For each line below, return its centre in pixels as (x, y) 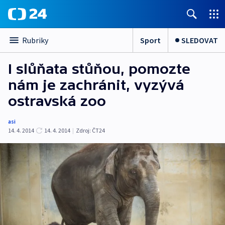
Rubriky (35, 40)
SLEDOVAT (200, 40)
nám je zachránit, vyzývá (96, 85)
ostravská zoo (57, 101)
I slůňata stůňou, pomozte (99, 69)
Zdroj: (83, 130)
